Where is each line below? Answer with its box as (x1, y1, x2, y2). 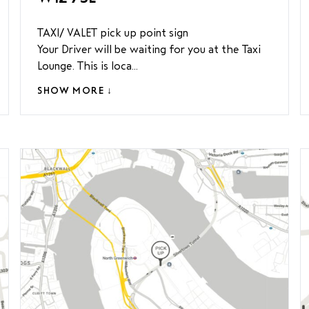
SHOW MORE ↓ (37, 86, 113, 96)
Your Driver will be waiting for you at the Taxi (37, 43, 261, 55)
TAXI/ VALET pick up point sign (37, 27, 189, 39)
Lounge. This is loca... (37, 60, 139, 72)
